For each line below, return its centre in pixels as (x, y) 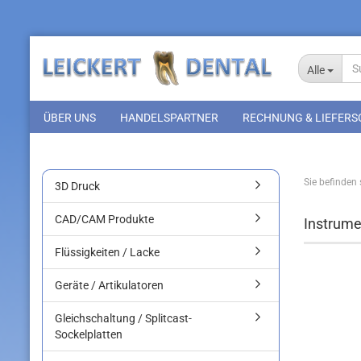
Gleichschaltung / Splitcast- (123, 318)
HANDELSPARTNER (169, 118)
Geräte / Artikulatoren (109, 285)
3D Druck (77, 186)
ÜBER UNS (70, 118)
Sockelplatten (89, 334)
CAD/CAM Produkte (104, 219)
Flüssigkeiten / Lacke (107, 252)
